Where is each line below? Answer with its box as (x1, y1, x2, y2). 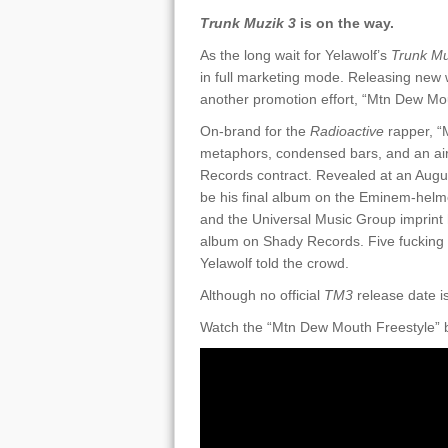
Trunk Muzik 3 (199, 15, 300, 31)
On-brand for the (199, 123, 310, 139)
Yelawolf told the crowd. (199, 255, 349, 271)
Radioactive (309, 123, 388, 139)
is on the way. (299, 15, 394, 31)
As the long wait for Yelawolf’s (199, 47, 391, 63)
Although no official (199, 287, 324, 303)
